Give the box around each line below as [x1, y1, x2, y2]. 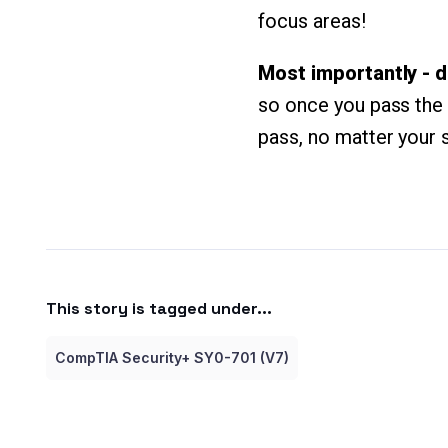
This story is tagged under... [45, 297, 272, 319]
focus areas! [258, 8, 366, 33]
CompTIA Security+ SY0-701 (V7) [54, 348, 289, 366]
